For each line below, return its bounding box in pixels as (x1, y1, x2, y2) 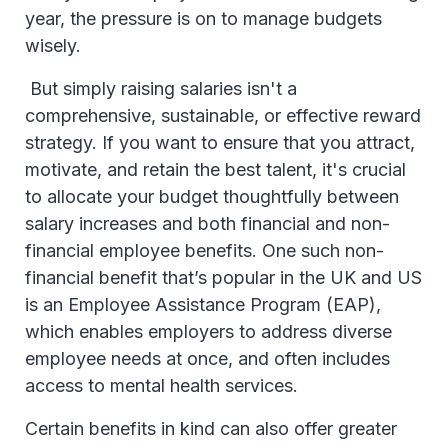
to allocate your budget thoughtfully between (25, 186, 399, 207)
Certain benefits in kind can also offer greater (25, 418, 397, 439)
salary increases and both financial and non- (25, 213, 390, 234)
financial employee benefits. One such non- (25, 240, 384, 261)
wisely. (25, 35, 86, 56)
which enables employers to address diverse (25, 321, 392, 342)
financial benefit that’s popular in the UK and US (25, 267, 422, 288)
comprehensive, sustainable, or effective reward (25, 105, 421, 126)
